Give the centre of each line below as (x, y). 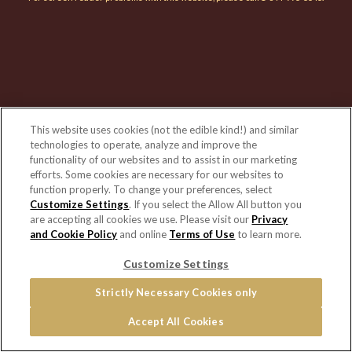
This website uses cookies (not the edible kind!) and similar (165, 130)
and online (143, 234)
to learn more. (269, 234)
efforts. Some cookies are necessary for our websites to (157, 174)
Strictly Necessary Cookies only (176, 292)
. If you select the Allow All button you (216, 204)
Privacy (270, 219)
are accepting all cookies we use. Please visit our (141, 219)
